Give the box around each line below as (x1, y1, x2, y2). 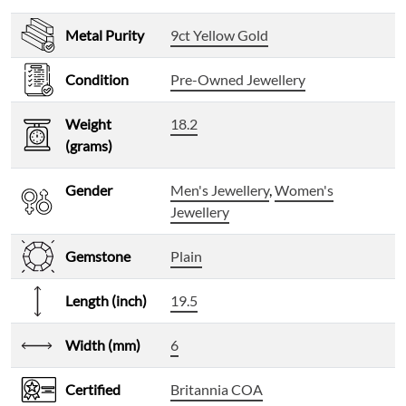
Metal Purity (65, 26, 144, 44)
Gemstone (65, 247, 130, 266)
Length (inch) (65, 292, 147, 310)
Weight (65, 115, 111, 133)
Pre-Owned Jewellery (170, 71, 305, 89)
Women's (275, 181, 333, 199)
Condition (65, 71, 129, 89)
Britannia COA (170, 381, 263, 399)
